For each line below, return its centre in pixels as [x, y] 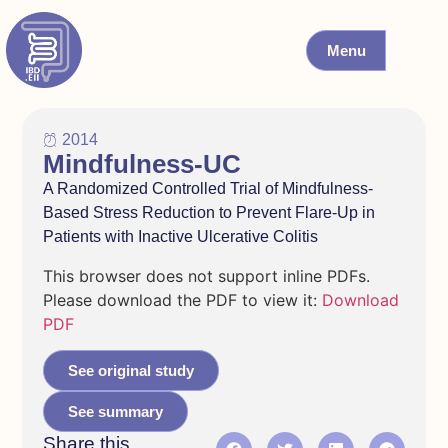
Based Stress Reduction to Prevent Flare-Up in [208, 213]
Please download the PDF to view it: [182, 299]
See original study [130, 371]
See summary [115, 412]
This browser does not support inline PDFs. [206, 275]
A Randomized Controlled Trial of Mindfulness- [207, 189]
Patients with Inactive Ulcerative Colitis [180, 237]
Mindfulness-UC [141, 164]
